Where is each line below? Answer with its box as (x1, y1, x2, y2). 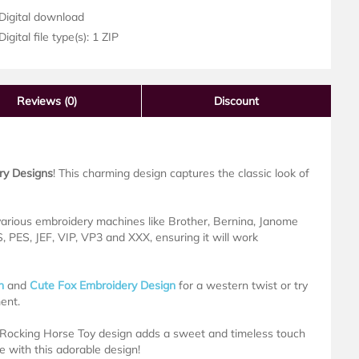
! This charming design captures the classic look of (53, 166, 309, 181)
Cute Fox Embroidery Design (30, 278, 175, 293)
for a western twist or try (175, 278, 308, 293)
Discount (214, 94, 259, 109)
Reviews (16, 94, 64, 109)
